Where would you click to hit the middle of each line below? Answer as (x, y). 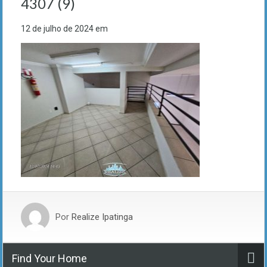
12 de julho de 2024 (57, 29)
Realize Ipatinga (102, 217)
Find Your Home (49, 259)
